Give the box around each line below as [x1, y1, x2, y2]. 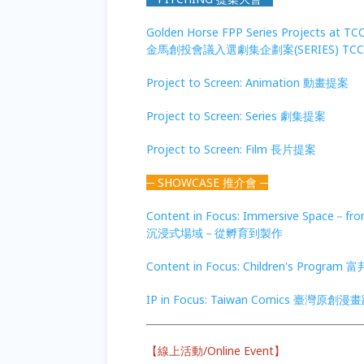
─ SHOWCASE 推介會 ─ [146, 175, 268, 191]
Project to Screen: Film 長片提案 [146, 141, 316, 158]
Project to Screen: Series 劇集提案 [146, 108, 326, 124]
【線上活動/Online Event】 [146, 343, 285, 359]
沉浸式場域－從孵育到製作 [146, 225, 283, 241]
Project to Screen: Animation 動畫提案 [146, 75, 349, 91]
